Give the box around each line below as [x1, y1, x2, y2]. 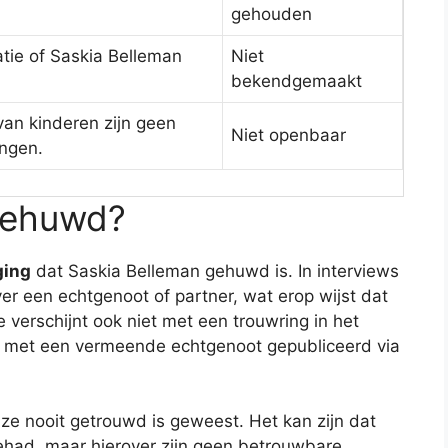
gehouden [231, 4, 312, 25]
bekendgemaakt [231, 71, 362, 92]
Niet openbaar [231, 125, 346, 146]
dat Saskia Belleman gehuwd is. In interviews [31, 260, 399, 281]
